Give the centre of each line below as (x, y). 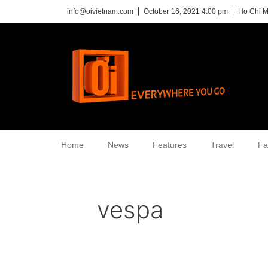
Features (170, 145)
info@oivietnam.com (100, 11)
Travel (222, 145)
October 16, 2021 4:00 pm (186, 11)
